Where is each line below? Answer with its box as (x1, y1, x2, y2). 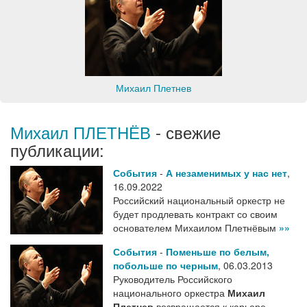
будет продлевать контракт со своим (113, 207, 278, 221)
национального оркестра (113, 286, 228, 299)
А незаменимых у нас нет (166, 166, 287, 180)
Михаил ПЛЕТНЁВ (10, 120, 151, 144)
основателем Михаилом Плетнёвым (113, 221, 279, 234)
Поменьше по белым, (166, 245, 269, 258)
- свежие (151, 120, 221, 144)
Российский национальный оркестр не (113, 193, 285, 207)
